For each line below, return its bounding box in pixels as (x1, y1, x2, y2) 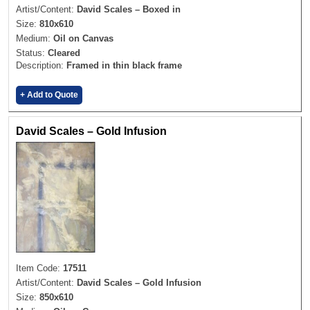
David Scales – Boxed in (77, 4, 181, 15)
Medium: (16, 33, 53, 44)
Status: (16, 48, 48, 59)
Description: (16, 60, 66, 71)
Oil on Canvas (53, 33, 113, 44)
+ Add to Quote (20, 90, 78, 100)
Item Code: (16, 263, 63, 274)
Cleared (48, 48, 80, 59)
